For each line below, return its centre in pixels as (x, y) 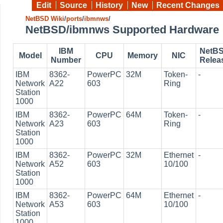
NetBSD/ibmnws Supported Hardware (122, 30)
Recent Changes (188, 5)
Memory (143, 56)
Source (73, 5)
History (109, 5)
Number (66, 60)
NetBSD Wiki (45, 19)
